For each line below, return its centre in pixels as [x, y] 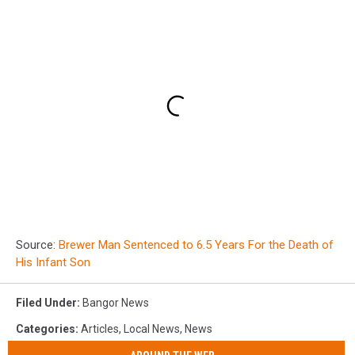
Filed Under [46, 302]
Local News [152, 328]
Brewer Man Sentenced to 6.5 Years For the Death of [196, 244]
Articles [100, 328]
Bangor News [116, 302]
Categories [46, 328]
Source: [37, 244]
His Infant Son [53, 262]
